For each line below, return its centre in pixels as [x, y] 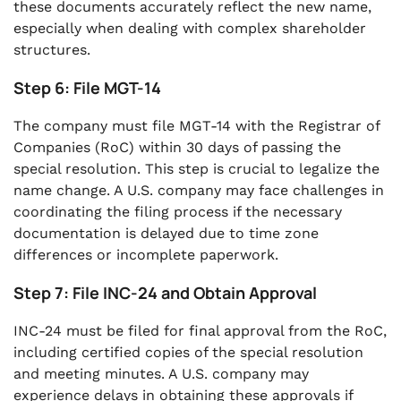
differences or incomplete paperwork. [146, 255]
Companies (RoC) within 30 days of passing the [177, 147]
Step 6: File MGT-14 [87, 88]
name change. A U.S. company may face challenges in [199, 190]
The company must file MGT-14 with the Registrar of [196, 126]
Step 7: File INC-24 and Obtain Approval [165, 293]
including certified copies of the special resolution [188, 352]
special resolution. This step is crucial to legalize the [196, 169]
